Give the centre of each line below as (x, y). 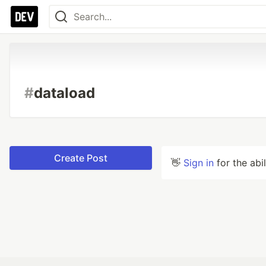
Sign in (199, 163)
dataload (64, 93)
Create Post (81, 158)
